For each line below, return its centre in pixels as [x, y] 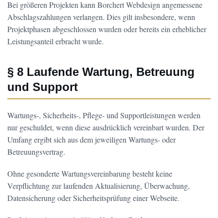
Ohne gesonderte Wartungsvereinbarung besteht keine [90, 173]
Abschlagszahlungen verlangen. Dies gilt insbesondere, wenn [101, 17]
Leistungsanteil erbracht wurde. [55, 41]
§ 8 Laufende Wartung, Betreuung [101, 72]
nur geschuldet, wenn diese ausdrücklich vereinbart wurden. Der [106, 127]
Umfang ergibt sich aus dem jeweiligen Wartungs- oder [91, 139]
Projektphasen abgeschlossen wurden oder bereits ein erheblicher [107, 29]
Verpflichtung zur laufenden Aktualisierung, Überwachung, [99, 186]
